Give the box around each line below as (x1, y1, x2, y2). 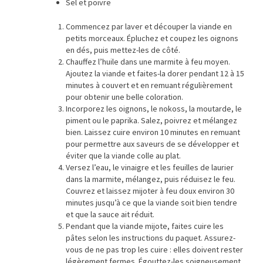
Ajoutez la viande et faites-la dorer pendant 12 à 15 (66, 68, 244, 79)
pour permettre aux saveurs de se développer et (66, 139, 239, 150)
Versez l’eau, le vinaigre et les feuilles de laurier (66, 162, 234, 173)
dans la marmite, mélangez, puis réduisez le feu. (66, 174, 235, 185)
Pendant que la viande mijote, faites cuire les (66, 221, 224, 232)
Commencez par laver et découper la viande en (66, 21, 232, 32)
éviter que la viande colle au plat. (66, 150, 181, 161)
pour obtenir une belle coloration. (66, 92, 183, 103)
